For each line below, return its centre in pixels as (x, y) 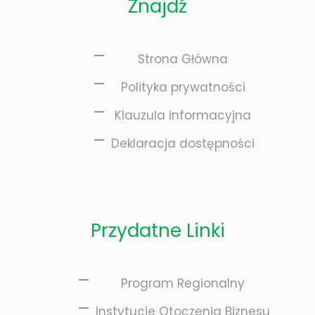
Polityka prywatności (183, 88)
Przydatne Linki (157, 231)
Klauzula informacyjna (183, 116)
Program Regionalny (183, 284)
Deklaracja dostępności (183, 144)
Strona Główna (183, 59)
